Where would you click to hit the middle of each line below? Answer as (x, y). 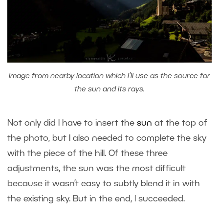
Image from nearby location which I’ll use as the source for (109, 76)
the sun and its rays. (109, 89)
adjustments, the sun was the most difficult (97, 168)
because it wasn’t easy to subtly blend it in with (104, 184)
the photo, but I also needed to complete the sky (107, 138)
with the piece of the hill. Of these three (88, 153)
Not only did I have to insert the (72, 123)
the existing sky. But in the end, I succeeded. (97, 199)
